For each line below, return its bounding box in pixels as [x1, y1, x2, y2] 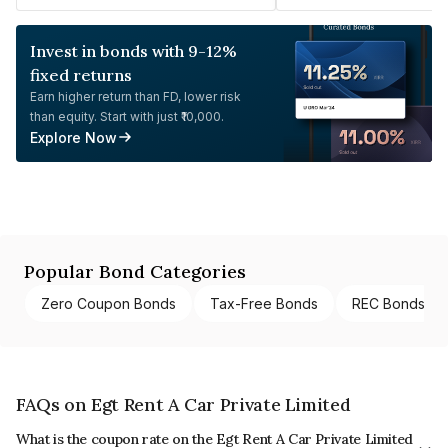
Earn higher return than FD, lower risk [30, 88, 241, 104]
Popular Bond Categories [24, 259, 246, 283]
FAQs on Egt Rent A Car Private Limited [16, 392, 351, 416]
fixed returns [30, 64, 132, 85]
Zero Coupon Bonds [41, 294, 176, 312]
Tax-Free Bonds [210, 294, 318, 312]
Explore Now [30, 128, 117, 146]
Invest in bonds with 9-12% [30, 40, 237, 61]
